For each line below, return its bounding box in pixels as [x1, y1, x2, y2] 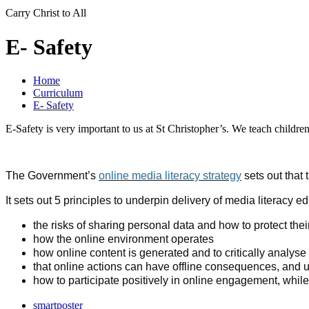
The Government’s [6, 170, 99, 182]
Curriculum [33, 87, 83, 99]
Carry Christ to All [6, 7, 86, 19]
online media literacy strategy [99, 170, 241, 182]
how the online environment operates [33, 233, 214, 246]
